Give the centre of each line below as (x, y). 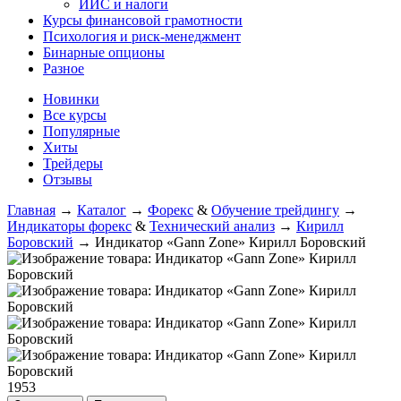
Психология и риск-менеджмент (142, 36)
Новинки (71, 99)
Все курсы (75, 115)
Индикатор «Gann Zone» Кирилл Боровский (230, 242)
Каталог (102, 210)
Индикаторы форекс (69, 226)
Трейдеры (73, 163)
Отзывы (68, 179)
